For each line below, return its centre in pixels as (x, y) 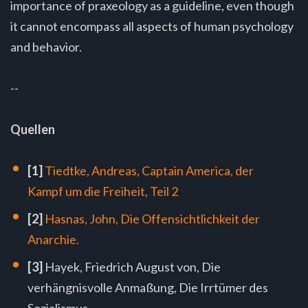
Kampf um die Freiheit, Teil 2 (103, 191)
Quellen (33, 129)
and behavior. (46, 46)
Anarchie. (53, 239)
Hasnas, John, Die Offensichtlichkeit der (152, 218)
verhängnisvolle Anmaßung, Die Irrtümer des (148, 287)
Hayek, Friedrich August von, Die (132, 266)
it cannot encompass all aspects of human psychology (152, 26)
